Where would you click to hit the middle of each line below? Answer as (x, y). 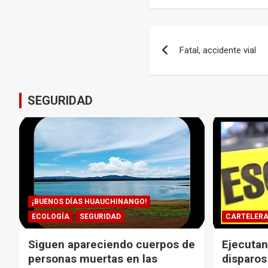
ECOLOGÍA (51, 216)
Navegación (200, 38)
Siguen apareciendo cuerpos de (112, 244)
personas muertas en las (93, 258)
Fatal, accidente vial (218, 50)
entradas (187, 87)
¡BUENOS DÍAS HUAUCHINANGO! (89, 201)
